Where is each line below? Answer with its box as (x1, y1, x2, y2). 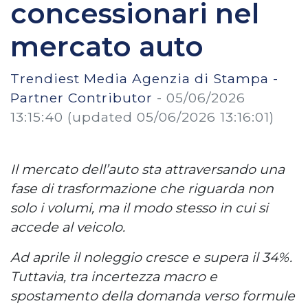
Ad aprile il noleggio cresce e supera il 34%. (10, 248, 292, 265)
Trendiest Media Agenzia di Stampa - (10, 69, 278, 87)
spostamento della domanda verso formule (10, 287, 295, 304)
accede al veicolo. (10, 218, 125, 235)
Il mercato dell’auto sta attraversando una (10, 160, 285, 177)
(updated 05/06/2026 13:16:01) (67, 108, 274, 125)
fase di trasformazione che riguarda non (10, 179, 274, 197)
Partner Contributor (10, 89, 153, 106)
